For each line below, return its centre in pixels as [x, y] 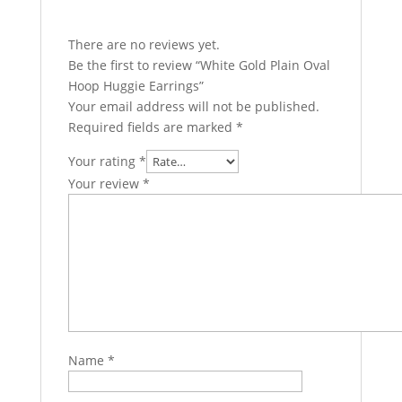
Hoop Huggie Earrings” [135, 86]
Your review [105, 184]
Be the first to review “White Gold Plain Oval [199, 65]
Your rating [103, 161]
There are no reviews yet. [144, 44]
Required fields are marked [152, 127]
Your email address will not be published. [193, 106]
